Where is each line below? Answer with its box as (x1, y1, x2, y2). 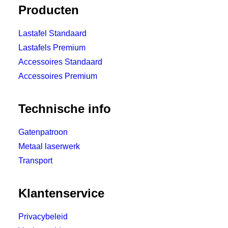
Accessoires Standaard (18, 58, 102, 66)
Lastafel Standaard (18, 29, 87, 38)
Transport (18, 156, 52, 165)
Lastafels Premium (18, 43, 85, 52)
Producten (18, 3, 79, 17)
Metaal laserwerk (18, 142, 80, 151)
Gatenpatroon (18, 128, 68, 136)
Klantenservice (18, 186, 104, 200)
